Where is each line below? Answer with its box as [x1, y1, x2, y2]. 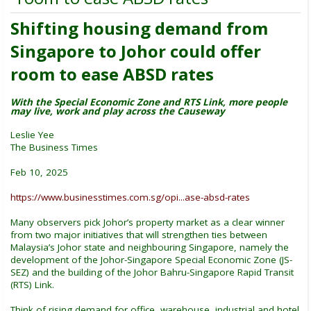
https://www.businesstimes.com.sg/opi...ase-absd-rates [10, 190, 250, 203]
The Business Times [10, 140, 98, 153]
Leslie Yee [10, 128, 54, 141]
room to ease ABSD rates [10, 62, 214, 85]
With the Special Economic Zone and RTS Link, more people [10, 95, 287, 108]
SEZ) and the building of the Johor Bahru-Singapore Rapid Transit [10, 265, 294, 278]
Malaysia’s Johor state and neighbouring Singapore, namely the [10, 240, 289, 253]
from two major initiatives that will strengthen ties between [10, 228, 267, 241]
